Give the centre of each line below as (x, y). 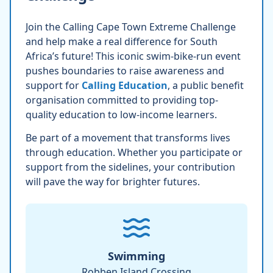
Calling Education (125, 85)
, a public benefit (206, 85)
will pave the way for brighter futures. (113, 181)
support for (54, 85)
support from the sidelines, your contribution (130, 167)
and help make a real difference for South (122, 41)
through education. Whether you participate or (134, 152)
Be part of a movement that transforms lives (128, 137)
